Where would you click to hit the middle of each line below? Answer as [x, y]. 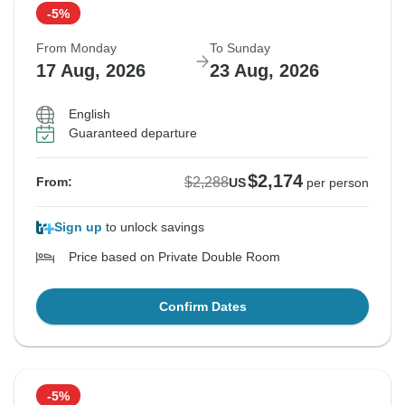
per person [338, 183]
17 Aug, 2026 [91, 71]
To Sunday [240, 48]
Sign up [78, 227]
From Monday [76, 48]
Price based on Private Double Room [174, 257]
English [89, 114]
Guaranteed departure [133, 133]
